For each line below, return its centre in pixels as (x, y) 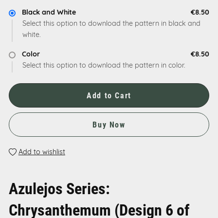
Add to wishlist (42, 152)
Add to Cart (109, 95)
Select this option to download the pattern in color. (104, 66)
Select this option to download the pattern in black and (111, 24)
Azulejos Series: (59, 188)
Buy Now (109, 125)
